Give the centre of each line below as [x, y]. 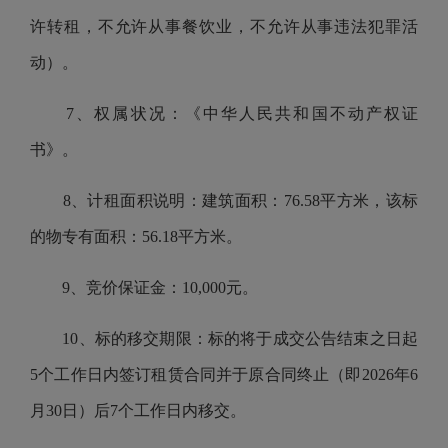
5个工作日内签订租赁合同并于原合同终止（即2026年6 [224, 374]
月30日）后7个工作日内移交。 [138, 410]
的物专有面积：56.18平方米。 [136, 236]
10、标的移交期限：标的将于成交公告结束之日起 [224, 338]
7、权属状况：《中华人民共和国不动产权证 [224, 113]
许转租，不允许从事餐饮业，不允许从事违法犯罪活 [224, 26]
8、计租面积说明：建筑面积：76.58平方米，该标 [224, 200]
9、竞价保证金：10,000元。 [144, 287]
